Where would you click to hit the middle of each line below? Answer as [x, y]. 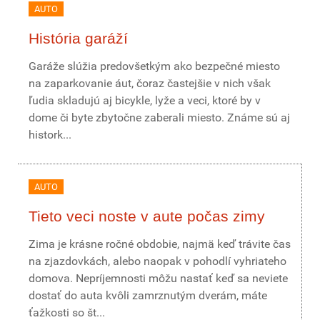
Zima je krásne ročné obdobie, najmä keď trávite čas [160, 244]
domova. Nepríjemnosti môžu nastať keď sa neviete [158, 278]
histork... [50, 135]
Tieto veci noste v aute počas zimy [147, 216]
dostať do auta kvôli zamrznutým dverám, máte [148, 295]
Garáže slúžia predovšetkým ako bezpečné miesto [154, 66]
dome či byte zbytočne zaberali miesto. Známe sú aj [159, 117]
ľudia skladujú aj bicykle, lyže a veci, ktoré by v [145, 100]
